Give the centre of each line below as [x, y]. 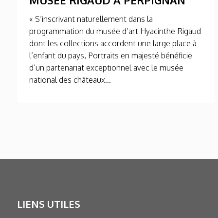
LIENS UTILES [49, 204]
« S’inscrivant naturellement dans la [91, 19]
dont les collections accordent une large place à [113, 43]
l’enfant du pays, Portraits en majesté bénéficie [111, 55]
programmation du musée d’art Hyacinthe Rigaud [115, 31]
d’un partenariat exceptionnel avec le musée [106, 67]
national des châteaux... [70, 80]
